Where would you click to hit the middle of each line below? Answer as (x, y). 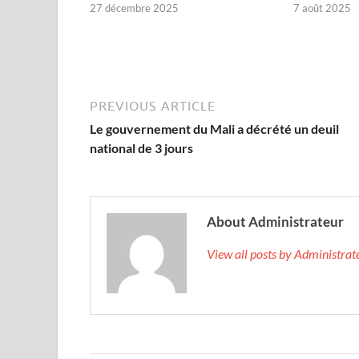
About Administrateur (275, 221)
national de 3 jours (141, 147)
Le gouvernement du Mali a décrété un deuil (214, 128)
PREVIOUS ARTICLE (153, 105)
